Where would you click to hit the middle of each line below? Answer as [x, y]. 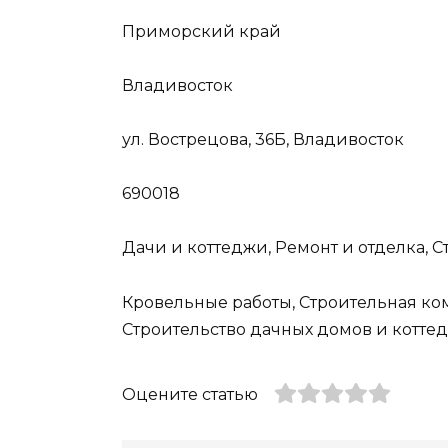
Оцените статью [190, 394]
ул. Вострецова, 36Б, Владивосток [263, 139]
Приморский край [201, 31]
